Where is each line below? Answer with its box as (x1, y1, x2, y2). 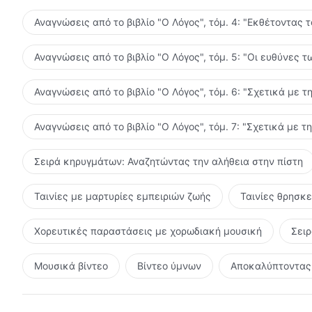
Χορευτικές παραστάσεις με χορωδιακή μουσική (34, 224, 262, 237)
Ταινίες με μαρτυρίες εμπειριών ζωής (34, 189, 211, 202)
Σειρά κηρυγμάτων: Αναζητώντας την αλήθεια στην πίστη (34, 155, 303, 167)
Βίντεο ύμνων (137, 259, 201, 272)
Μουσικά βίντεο (34, 259, 108, 272)
